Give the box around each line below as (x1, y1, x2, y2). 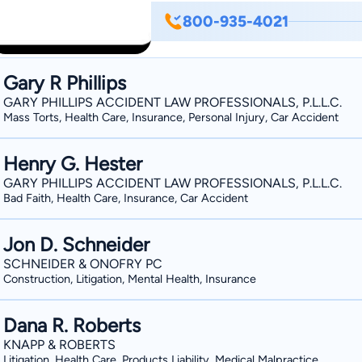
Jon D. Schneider (3, 233, 149, 256)
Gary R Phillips (3, 71, 126, 95)
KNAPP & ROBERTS (3, 337, 116, 352)
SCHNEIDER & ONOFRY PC (3, 256, 162, 271)
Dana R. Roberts (3, 314, 141, 337)
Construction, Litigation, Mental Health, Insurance (3, 271, 256, 286)
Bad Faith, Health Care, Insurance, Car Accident (3, 191, 248, 205)
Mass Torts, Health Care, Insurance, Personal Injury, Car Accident (3, 110, 339, 124)
